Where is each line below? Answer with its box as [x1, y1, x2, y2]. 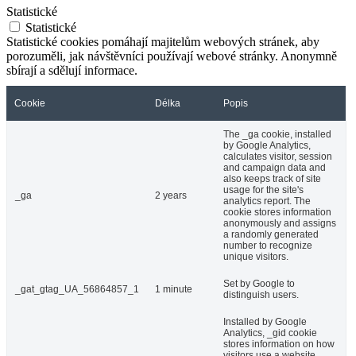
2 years [155, 189, 187, 201]
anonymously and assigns [223, 217, 336, 229]
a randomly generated [223, 228, 319, 240]
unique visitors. [223, 250, 288, 262]
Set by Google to [223, 277, 295, 289]
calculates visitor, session [223, 150, 332, 162]
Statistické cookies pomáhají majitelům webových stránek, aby [6, 34, 319, 48]
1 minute [155, 283, 192, 295]
